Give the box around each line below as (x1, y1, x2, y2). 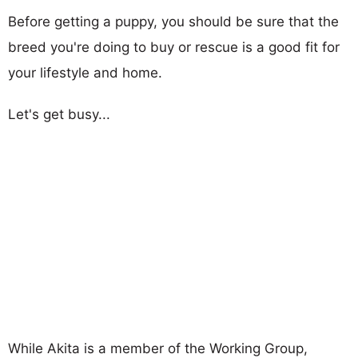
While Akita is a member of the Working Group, (8, 340, 308, 356)
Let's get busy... (8, 106, 110, 122)
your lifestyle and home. (8, 65, 162, 81)
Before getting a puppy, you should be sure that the (8, 14, 339, 30)
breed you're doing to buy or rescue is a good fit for (8, 39, 340, 55)
